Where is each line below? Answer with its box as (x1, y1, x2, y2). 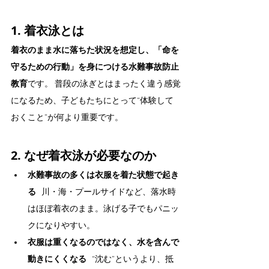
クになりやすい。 (28, 221, 95, 231)
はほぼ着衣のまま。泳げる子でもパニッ (28, 204, 179, 214)
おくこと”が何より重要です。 (11, 113, 123, 123)
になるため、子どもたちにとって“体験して (11, 96, 174, 106)
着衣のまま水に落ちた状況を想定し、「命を (11, 46, 179, 56)
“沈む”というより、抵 (86, 255, 174, 265)
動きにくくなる (28, 255, 86, 265)
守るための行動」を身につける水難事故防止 (11, 62, 179, 73)
